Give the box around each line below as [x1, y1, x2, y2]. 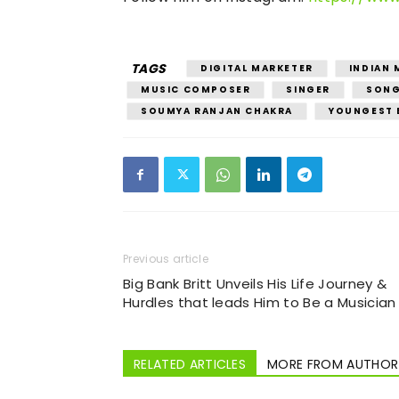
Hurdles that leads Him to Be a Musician [123, 293, 396, 312]
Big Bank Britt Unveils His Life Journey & [123, 274, 387, 293]
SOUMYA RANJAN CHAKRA [141, 104, 293, 118]
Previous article [123, 251, 209, 266]
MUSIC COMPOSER [141, 83, 251, 96]
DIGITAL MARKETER [200, 61, 313, 75]
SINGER [286, 83, 331, 96]
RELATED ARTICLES [134, 355, 247, 373]
